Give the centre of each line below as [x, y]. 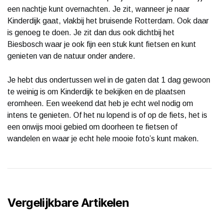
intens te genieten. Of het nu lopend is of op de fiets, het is [107, 115]
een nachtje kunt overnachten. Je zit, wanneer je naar [99, 9]
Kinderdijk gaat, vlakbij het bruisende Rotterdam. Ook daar [108, 21]
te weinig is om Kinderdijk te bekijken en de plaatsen [96, 91]
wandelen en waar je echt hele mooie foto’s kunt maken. [103, 138]
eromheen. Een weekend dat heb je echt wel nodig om [100, 103]
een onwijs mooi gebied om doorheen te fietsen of [92, 127]
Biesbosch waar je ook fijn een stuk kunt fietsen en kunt [102, 44]
